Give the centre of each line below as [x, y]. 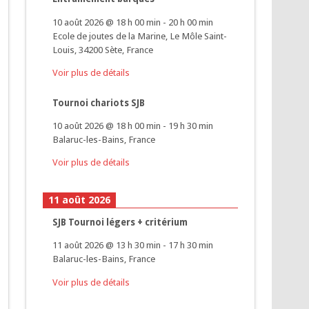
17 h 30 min [191, 245]
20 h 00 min [191, 22]
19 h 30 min [191, 126]
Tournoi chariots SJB [99, 102]
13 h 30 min [139, 245]
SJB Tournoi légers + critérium [120, 222]
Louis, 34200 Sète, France [103, 49]
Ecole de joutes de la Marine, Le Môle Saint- [140, 36]
